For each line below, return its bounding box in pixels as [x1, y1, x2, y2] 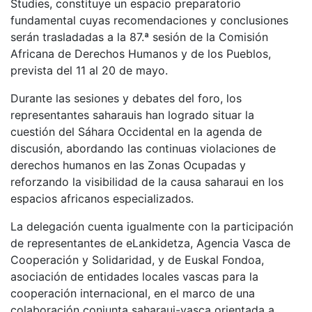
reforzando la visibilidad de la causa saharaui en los [10, 174, 283, 189]
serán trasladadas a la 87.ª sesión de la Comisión [10, 29, 268, 44]
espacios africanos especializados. [10, 191, 194, 205]
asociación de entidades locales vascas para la [10, 269, 258, 283]
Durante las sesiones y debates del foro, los [10, 91, 242, 105]
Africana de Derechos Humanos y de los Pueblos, [10, 46, 271, 61]
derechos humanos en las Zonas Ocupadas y [10, 157, 246, 172]
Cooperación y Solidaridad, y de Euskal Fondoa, [10, 252, 264, 267]
